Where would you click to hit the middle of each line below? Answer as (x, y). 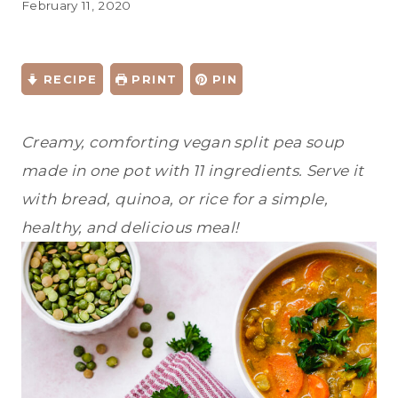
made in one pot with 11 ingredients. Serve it (193, 171)
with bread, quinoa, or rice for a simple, (175, 199)
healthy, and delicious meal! (130, 228)
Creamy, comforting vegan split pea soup (183, 143)
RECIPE (68, 80)
